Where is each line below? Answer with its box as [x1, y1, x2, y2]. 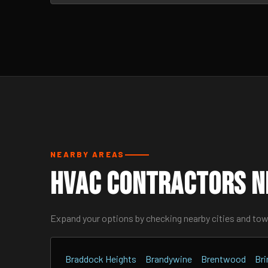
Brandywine [145, 253, 192, 264]
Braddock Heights [65, 253, 136, 264]
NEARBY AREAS [50, 150, 125, 159]
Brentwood [201, 253, 246, 264]
